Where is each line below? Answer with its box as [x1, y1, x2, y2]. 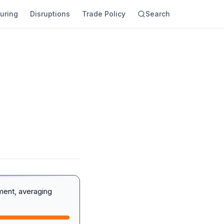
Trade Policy [82, 9, 125, 18]
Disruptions [30, 9, 70, 18]
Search [145, 9, 170, 18]
